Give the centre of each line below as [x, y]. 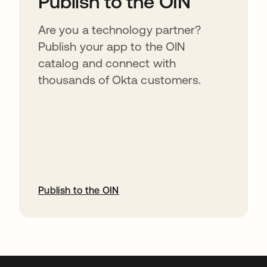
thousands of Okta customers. [120, 80]
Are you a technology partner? [120, 30]
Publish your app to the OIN [112, 46]
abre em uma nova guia [71, 224]
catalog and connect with [107, 63]
